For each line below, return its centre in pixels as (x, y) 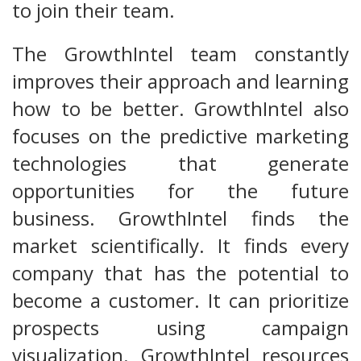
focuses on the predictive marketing (180, 135)
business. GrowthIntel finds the (180, 218)
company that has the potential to (180, 272)
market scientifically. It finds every (180, 245)
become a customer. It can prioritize (180, 300)
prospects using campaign (180, 327)
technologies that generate (180, 163)
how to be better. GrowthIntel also (180, 108)
